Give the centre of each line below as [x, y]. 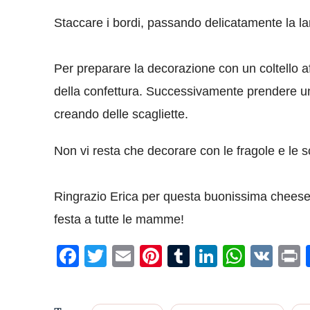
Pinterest [207, 256]
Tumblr [225, 256]
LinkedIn [259, 256]
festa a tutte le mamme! [119, 219]
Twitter [142, 256]
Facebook [130, 256]
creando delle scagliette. [121, 114]
